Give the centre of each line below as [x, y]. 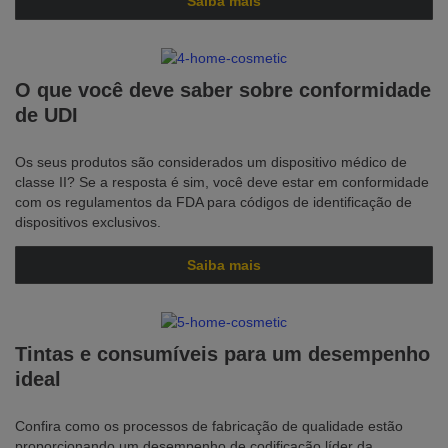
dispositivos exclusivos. [88, 222]
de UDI [46, 115]
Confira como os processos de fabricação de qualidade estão [209, 426]
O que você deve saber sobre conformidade [223, 90]
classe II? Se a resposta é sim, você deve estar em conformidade [222, 182]
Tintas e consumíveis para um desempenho [222, 354]
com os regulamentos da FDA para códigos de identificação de [213, 202]
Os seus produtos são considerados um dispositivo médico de [211, 162]
